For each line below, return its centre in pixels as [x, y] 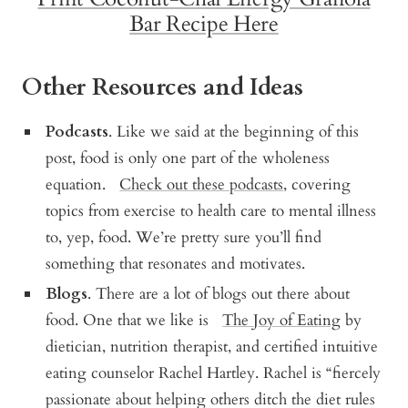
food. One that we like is [134, 320]
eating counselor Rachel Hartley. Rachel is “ [189, 372]
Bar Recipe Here [204, 24]
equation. [83, 184]
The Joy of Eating [282, 320]
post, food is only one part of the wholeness [188, 158]
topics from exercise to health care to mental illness [211, 210]
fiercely [357, 372]
